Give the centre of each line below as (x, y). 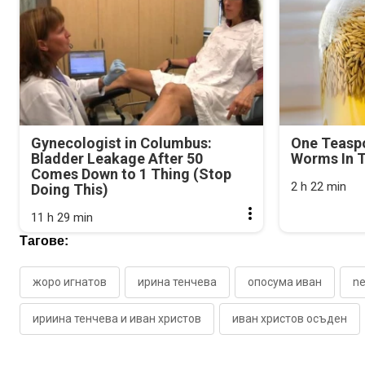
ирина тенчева (177, 282)
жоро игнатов (70, 282)
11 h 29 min (62, 218)
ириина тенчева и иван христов (117, 319)
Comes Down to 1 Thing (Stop (131, 174)
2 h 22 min (319, 187)
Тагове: (44, 241)
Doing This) (70, 190)
